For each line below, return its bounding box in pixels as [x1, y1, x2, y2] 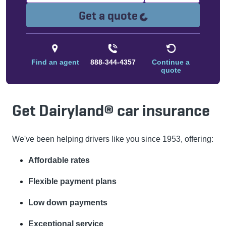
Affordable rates [28, 156, 90, 164]
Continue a [152, 58, 190, 66]
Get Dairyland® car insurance [12, 100, 210, 121]
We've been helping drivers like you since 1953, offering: [12, 135, 213, 143]
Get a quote [78, 8, 138, 23]
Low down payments [28, 198, 107, 207]
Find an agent [31, 58, 79, 66]
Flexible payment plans [28, 177, 117, 186]
